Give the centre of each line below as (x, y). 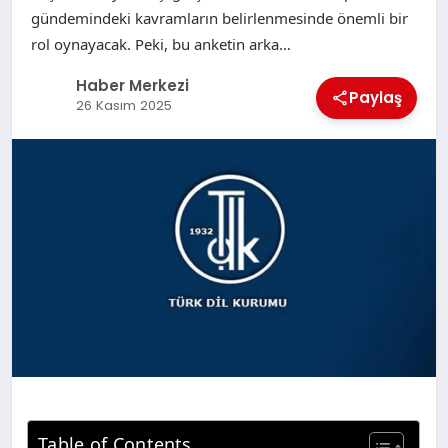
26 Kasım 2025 (123, 106)
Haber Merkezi (132, 86)
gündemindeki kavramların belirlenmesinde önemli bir (219, 17)
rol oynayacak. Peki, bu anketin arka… (160, 43)
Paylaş (376, 97)
